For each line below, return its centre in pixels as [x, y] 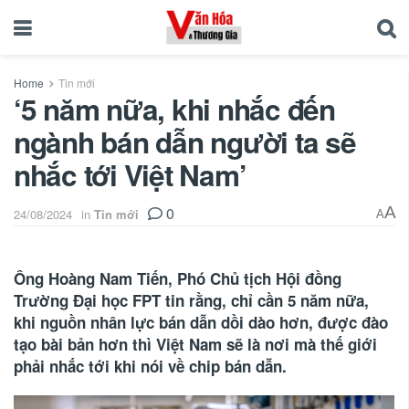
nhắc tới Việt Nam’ [130, 175]
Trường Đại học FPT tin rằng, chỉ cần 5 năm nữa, [191, 300]
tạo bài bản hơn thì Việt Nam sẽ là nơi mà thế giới [195, 344]
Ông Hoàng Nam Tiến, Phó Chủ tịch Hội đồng [178, 278]
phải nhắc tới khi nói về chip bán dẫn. [150, 366]
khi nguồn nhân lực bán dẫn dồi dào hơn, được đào [201, 322]
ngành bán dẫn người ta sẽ [185, 142]
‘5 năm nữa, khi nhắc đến [174, 109]
